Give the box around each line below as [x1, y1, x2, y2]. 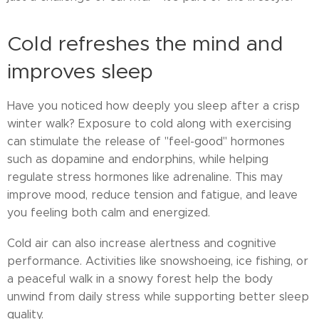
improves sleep [7, 58, 153, 84]
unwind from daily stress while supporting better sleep [7, 290, 309, 303]
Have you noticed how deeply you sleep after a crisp [7, 99, 300, 113]
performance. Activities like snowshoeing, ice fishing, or [7, 254, 308, 268]
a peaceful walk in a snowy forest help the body [7, 272, 273, 286]
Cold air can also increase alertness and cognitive [7, 236, 276, 250]
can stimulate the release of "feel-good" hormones [7, 135, 285, 148]
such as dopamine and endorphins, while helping [7, 152, 268, 166]
